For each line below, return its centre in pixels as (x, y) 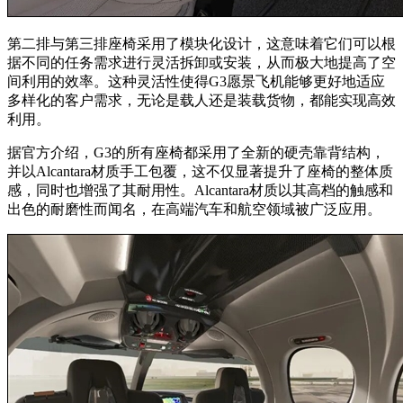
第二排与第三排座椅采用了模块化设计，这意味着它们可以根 (201, 43)
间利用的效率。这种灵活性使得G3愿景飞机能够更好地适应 (196, 81)
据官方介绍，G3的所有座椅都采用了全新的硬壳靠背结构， (196, 152)
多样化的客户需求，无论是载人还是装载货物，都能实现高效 (201, 100)
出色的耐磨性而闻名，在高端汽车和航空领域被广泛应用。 (194, 209)
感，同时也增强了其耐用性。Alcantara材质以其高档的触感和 (200, 190)
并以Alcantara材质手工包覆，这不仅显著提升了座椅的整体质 (200, 171)
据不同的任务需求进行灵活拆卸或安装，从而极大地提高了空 (201, 62)
